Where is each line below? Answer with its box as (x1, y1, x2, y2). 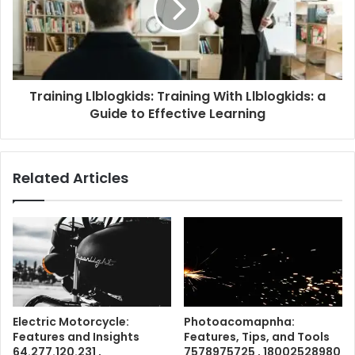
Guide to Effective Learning (90, 105, 265, 124)
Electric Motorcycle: (13, 313, 129, 330)
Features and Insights (13, 328, 139, 345)
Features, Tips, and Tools (184, 328, 330, 345)
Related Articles (13, 168, 128, 189)
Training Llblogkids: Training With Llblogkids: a (29, 87, 326, 106)
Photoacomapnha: (184, 313, 295, 330)
